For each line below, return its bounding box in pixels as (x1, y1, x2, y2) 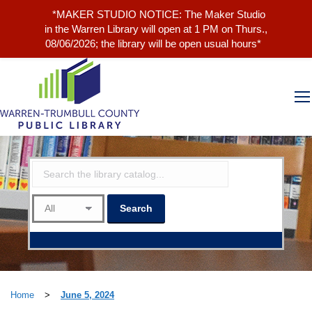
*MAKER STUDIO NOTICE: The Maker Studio (52, 8, 265, 20)
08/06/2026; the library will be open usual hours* (45, 38, 262, 49)
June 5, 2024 (61, 290, 114, 300)
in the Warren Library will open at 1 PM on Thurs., (45, 23, 267, 35)
